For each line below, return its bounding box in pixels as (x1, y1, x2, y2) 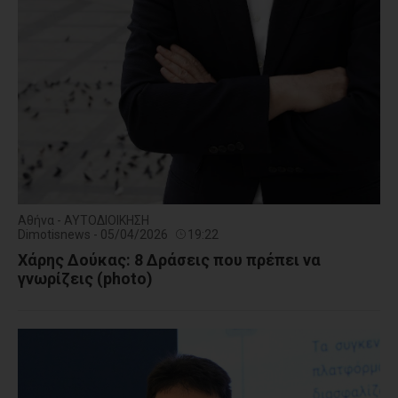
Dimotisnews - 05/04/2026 (18, 227, 171, 243)
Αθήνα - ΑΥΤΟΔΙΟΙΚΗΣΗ (18, 213, 149, 228)
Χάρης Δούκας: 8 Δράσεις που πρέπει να (18, 251, 321, 270)
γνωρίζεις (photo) (18, 269, 153, 289)
